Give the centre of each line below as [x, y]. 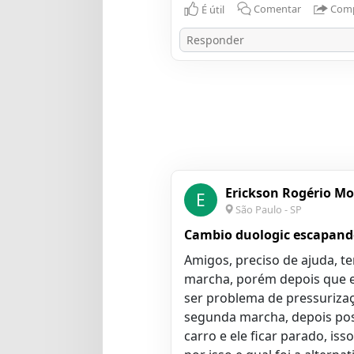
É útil [213, 9]
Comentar [277, 9]
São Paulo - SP [268, 210]
